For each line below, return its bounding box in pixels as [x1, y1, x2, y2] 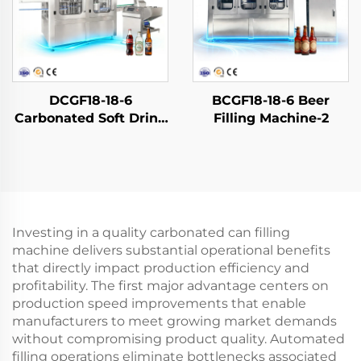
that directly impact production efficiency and [12, 260, 309, 276]
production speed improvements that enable [12, 296, 306, 311]
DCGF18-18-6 [48, 93, 132, 108]
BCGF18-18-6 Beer [212, 93, 330, 108]
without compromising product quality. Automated [12, 331, 345, 346]
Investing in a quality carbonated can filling [12, 225, 290, 240]
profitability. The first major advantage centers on [12, 278, 329, 293]
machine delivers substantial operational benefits [12, 243, 330, 258]
